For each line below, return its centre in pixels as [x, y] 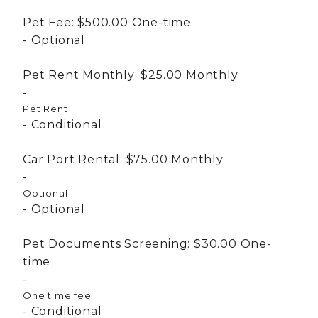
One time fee [57, 295]
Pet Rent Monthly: [80, 75]
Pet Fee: [49, 22]
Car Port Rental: [73, 159]
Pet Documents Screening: [107, 243]
